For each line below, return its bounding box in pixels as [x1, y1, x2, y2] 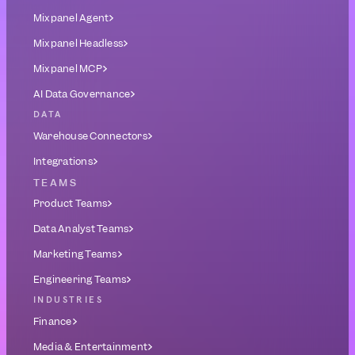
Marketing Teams [33, 247, 117, 261]
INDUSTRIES [33, 296, 103, 305]
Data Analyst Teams [33, 222, 129, 235]
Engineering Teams [33, 273, 127, 286]
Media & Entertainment [33, 340, 148, 353]
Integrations [33, 155, 93, 168]
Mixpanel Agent [33, 11, 109, 25]
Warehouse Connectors [33, 129, 147, 143]
